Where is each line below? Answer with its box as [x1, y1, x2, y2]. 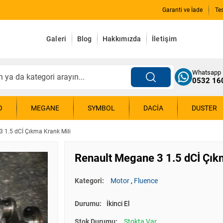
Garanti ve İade [162, 6, 203, 13]
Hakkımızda [102, 35, 141, 43]
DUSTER [192, 104, 217, 112]
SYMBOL [88, 104, 115, 112]
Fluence [134, 177, 158, 185]
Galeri [46, 35, 67, 43]
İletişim [151, 35, 177, 43]
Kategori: [75, 177, 106, 185]
